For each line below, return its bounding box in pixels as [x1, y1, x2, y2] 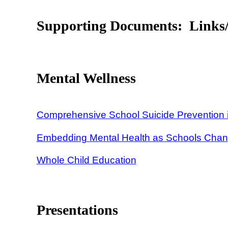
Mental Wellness [36, 70, 136, 87]
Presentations [36, 202, 118, 218]
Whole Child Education [36, 155, 136, 166]
